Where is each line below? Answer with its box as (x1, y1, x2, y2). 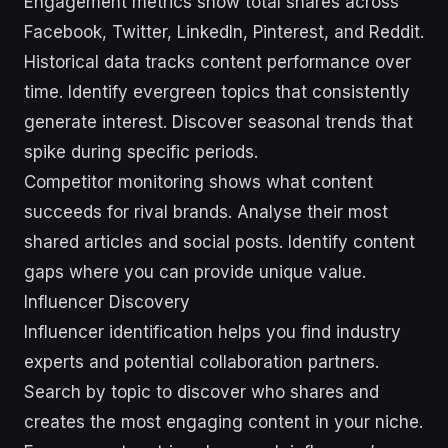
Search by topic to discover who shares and (24, 382, 379, 402)
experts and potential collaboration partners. (24, 352, 379, 372)
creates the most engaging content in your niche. (24, 412, 423, 432)
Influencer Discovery (24, 292, 190, 312)
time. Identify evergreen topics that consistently (24, 82, 410, 102)
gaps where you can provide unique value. (24, 262, 366, 282)
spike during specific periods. (24, 142, 258, 162)
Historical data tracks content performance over (24, 52, 411, 72)
